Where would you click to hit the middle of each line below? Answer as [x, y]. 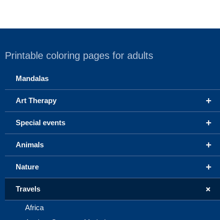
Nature [27, 167]
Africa [34, 208]
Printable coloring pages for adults [79, 56]
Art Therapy [36, 101]
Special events [41, 123]
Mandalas [32, 79]
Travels [28, 189]
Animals [30, 145]
